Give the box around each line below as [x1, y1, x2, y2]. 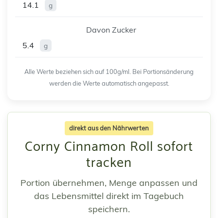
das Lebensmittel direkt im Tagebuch [34, 190, 184, 202]
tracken [86, 152, 132, 175]
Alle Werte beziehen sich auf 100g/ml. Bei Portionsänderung [24, 68, 194, 76]
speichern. [88, 203, 130, 215]
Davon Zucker [86, 25, 136, 35]
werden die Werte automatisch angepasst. [49, 79, 169, 88]
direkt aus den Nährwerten [69, 124, 149, 132]
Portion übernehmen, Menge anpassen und [20, 177, 198, 189]
